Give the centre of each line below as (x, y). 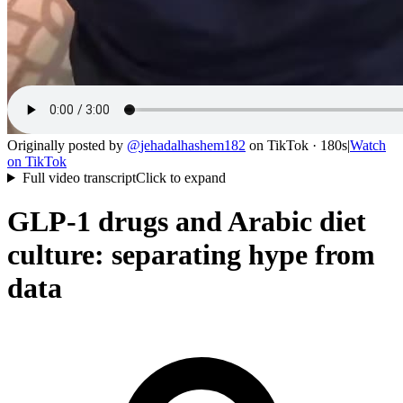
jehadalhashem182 (193, 145)
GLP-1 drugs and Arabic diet (187, 222)
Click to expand (180, 178)
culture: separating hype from (191, 255)
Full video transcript (79, 178)
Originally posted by (65, 145)
